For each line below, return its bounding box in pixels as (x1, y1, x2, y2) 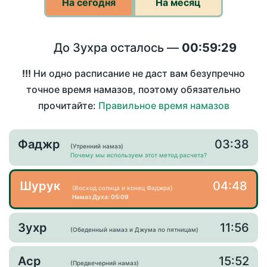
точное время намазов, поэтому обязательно (26, 83, 241, 96)
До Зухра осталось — (54, 41, 182, 55)
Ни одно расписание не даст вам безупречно (31, 67, 245, 80)
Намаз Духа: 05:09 (72, 193, 129, 201)
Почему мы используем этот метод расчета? (70, 151, 207, 159)
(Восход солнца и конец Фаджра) (72, 184, 173, 192)
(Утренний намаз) (70, 142, 123, 150)
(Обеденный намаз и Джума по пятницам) (70, 226, 198, 234)
